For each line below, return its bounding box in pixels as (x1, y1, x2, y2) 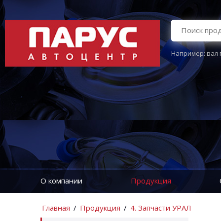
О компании (40, 176, 82, 185)
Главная (42, 203, 70, 213)
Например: (171, 49, 207, 58)
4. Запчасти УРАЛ (130, 203, 191, 213)
